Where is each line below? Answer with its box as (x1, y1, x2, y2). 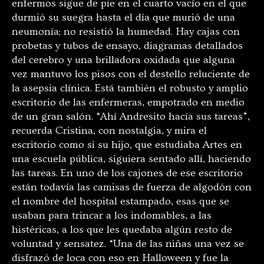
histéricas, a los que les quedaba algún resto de (12, 223, 232, 236)
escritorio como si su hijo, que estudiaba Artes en (12, 138, 242, 151)
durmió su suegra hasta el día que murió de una (12, 11, 235, 24)
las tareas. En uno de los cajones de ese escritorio (12, 166, 243, 179)
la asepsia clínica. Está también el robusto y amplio (12, 81, 248, 94)
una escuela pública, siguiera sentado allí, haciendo (12, 152, 251, 165)
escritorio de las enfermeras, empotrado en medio (12, 95, 245, 108)
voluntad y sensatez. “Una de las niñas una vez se (12, 237, 244, 250)
